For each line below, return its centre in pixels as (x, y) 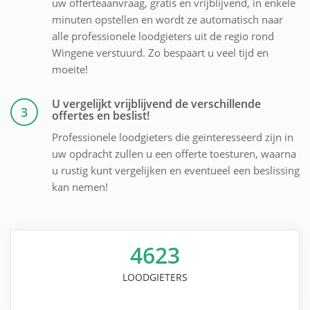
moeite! (70, 69)
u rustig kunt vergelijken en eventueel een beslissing (176, 170)
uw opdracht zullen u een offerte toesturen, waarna (174, 153)
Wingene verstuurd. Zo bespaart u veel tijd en (160, 52)
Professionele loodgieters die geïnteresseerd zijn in (173, 137)
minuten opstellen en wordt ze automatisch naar (167, 19)
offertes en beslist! (101, 115)
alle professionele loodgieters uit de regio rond (163, 36)
